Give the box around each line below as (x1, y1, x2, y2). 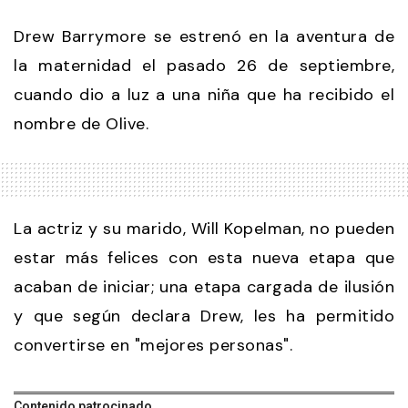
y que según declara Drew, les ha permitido (14, 304, 394, 327)
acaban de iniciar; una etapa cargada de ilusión (14, 275, 394, 298)
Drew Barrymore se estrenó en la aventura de (14, 25, 394, 47)
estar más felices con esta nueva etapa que (14, 246, 394, 269)
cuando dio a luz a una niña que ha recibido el (14, 83, 394, 106)
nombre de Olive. (14, 112, 148, 135)
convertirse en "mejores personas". (14, 333, 292, 356)
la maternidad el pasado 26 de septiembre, (14, 54, 394, 76)
